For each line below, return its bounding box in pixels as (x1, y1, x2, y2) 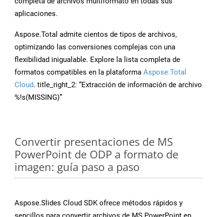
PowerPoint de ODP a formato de (15, 147, 178, 162)
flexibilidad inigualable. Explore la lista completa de (15, 55, 180, 64)
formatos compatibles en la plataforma (15, 68, 143, 77)
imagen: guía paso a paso (15, 159, 139, 174)
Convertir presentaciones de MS (15, 134, 173, 149)
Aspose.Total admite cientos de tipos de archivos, (15, 30, 177, 39)
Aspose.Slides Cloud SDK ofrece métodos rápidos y (15, 199, 183, 208)
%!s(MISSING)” (15, 93, 62, 102)
